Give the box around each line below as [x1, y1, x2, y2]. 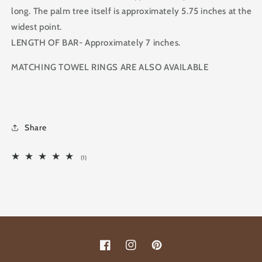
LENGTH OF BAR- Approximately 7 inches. [11, 37, 181, 49]
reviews [86, 173, 108, 181]
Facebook [99, 246, 135, 257]
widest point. [11, 22, 62, 33]
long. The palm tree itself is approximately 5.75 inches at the [11, 6, 252, 17]
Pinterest [151, 246, 186, 257]
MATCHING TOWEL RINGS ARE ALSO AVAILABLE [11, 62, 209, 73]
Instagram [125, 246, 164, 257]
